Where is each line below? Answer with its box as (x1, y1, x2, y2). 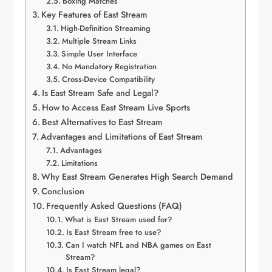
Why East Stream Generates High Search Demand (41, 171, 234, 183)
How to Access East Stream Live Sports (42, 101, 191, 114)
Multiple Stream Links (61, 35, 137, 47)
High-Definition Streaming (60, 22, 151, 35)
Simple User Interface (61, 48, 137, 60)
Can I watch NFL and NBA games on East (65, 239, 211, 251)
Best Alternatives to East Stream (42, 116, 163, 129)
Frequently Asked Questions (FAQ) (46, 200, 183, 212)
